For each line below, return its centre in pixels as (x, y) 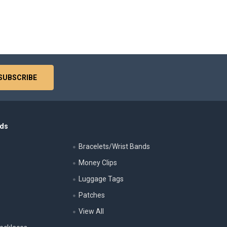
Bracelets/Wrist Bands (114, 146)
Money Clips (98, 162)
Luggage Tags (101, 179)
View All (91, 211)
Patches (91, 195)
